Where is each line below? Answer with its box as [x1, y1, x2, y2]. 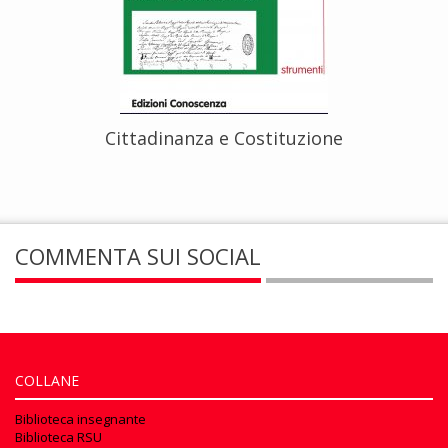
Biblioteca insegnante [15, 410, 146, 429]
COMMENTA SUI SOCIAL [15, 241, 261, 272]
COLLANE [15, 371, 79, 391]
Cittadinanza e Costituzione [105, 126, 343, 151]
